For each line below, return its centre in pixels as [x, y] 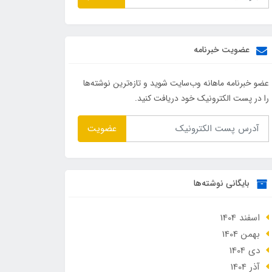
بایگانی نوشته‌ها [223, 183]
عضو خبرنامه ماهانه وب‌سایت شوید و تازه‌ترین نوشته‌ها [176, 83]
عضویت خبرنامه [223, 50]
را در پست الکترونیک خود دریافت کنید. [202, 99]
